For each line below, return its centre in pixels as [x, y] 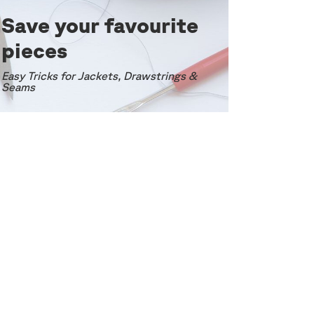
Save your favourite [100, 25]
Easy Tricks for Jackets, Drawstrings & [99, 75]
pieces [34, 50]
